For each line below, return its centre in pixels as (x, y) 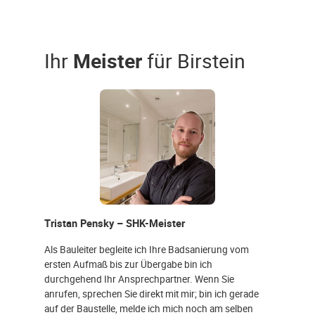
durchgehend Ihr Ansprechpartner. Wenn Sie (139, 278)
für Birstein (194, 61)
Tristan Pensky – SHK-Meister (115, 223)
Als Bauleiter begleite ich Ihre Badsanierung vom (147, 249)
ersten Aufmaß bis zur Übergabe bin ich (128, 264)
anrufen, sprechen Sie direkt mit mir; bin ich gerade (152, 293)
